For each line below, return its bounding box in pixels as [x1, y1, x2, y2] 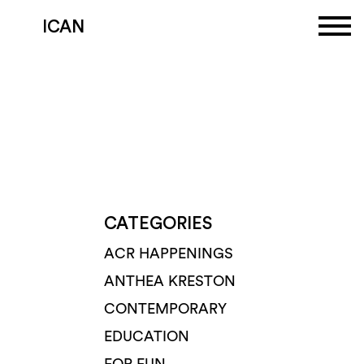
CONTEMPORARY [104, 301, 227, 316]
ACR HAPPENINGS [104, 246, 233, 261]
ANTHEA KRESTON [104, 274, 236, 288]
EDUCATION [104, 329, 189, 344]
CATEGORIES [104, 215, 212, 232]
